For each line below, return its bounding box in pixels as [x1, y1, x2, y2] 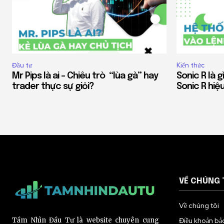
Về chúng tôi [179, 201, 219, 210]
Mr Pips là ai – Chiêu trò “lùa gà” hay [12, 71, 158, 81]
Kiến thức [176, 61, 204, 70]
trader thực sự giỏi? [12, 82, 94, 91]
